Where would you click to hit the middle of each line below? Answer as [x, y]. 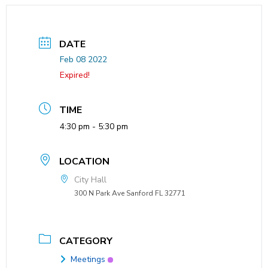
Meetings [88, 259]
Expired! [75, 75]
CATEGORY [86, 241]
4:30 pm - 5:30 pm [94, 127]
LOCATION [84, 162]
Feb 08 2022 [83, 60]
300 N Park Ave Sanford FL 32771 [130, 194]
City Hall [90, 180]
